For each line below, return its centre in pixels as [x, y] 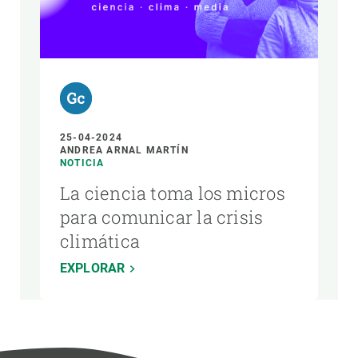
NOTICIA [82, 163]
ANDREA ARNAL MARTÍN [124, 150]
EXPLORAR [93, 268]
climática [100, 241]
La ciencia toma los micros [173, 193]
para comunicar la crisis [162, 217]
